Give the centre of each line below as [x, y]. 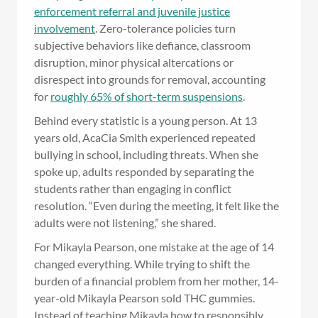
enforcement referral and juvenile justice [132, 11]
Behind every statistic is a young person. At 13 [146, 121]
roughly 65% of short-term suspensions [147, 97]
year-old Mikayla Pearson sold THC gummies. [144, 298]
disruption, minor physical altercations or [134, 62]
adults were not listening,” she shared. [125, 223]
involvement [65, 28]
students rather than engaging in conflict [133, 189]
